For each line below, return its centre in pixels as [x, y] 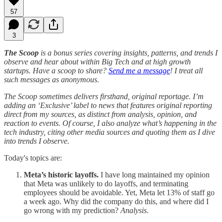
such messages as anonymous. [52, 79]
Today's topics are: [33, 158]
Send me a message [139, 70]
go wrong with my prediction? [72, 210]
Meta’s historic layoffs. [62, 174]
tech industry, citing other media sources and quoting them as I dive [110, 132]
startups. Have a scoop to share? [56, 70]
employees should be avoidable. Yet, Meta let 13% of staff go [119, 192]
